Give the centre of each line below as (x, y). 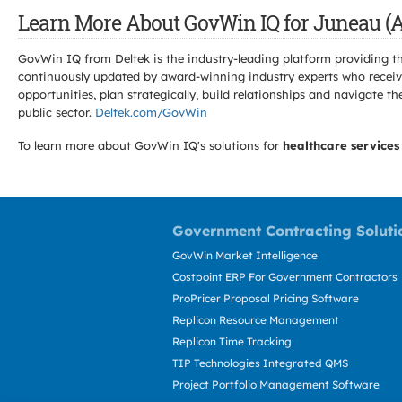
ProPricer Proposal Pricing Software (266, 298)
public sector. (57, 112)
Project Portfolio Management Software (276, 385)
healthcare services (341, 145)
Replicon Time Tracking (232, 341)
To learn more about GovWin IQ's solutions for (150, 145)
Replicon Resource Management (256, 320)
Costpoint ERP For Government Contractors (285, 277)
